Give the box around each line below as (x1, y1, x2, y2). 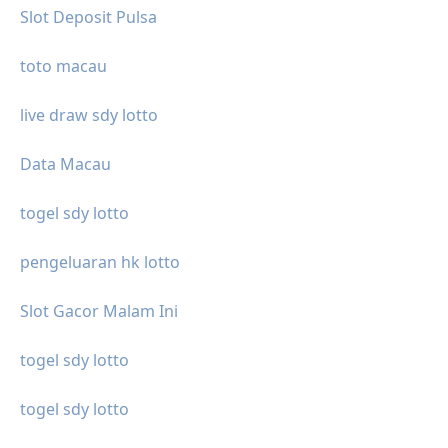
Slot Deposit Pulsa (20, 6, 157, 29)
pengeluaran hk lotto (20, 251, 180, 274)
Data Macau (20, 153, 111, 176)
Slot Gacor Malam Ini (20, 300, 178, 323)
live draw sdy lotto (20, 104, 158, 127)
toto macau (20, 55, 107, 78)
